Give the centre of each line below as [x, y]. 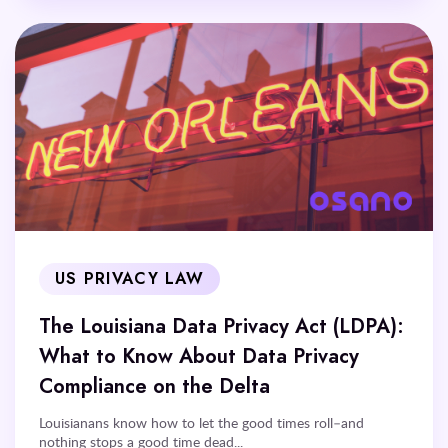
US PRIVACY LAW [129, 279]
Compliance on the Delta [154, 386]
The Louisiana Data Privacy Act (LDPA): [221, 326]
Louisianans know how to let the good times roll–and [201, 423]
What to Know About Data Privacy [199, 356]
